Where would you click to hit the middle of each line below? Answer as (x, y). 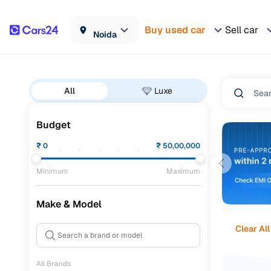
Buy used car (175, 30)
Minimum (52, 171)
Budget (54, 125)
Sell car (242, 30)
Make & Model (69, 204)
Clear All (252, 228)
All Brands (54, 264)
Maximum (183, 171)
